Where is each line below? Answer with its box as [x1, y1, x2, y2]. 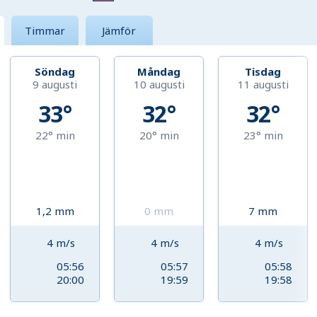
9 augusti [33, 77, 78, 92]
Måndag [137, 64, 181, 79]
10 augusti [133, 77, 185, 92]
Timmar [24, 23, 65, 38]
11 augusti [237, 77, 289, 92]
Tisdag [245, 64, 282, 79]
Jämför [102, 23, 137, 38]
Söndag [35, 64, 76, 79]
